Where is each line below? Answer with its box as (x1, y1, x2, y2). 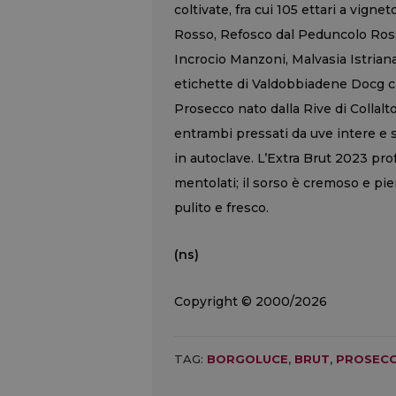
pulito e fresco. (174, 199, 269, 216)
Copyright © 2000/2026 (174, 293, 327, 309)
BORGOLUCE (207, 351, 288, 366)
